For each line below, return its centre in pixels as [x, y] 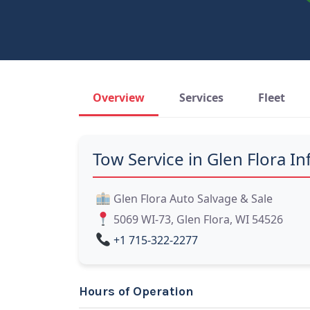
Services [201, 98]
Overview [119, 98]
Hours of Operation [136, 291]
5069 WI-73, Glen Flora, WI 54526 [198, 219]
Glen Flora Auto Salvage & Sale [193, 199]
